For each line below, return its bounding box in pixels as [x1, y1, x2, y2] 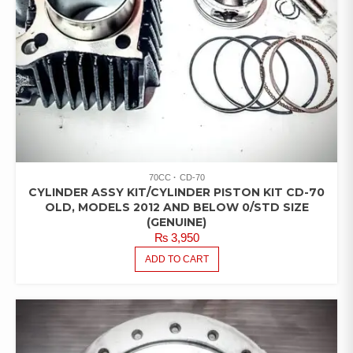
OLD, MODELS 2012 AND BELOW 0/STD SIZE [44, 200, 309, 215]
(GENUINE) [147, 215, 206, 230]
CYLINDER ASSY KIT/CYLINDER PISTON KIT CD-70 [28, 185, 325, 200]
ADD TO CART [144, 254, 209, 266]
